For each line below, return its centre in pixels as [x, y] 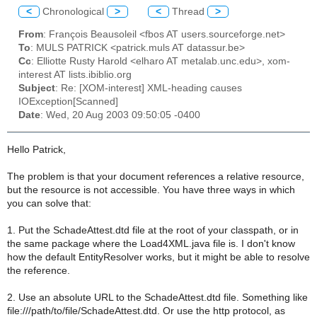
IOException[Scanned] [68, 102]
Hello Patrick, [36, 149]
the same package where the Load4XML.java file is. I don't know [151, 243]
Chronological [73, 11]
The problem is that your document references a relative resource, [156, 176]
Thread [188, 11]
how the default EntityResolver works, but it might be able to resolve [158, 257]
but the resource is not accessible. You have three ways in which [151, 190]
